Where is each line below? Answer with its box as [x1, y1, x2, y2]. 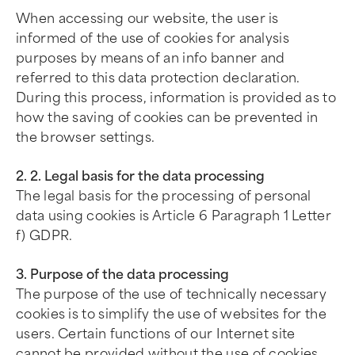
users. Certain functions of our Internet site [16, 326, 296, 342]
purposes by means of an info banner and [16, 51, 285, 66]
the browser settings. [16, 130, 155, 145]
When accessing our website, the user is [16, 11, 279, 26]
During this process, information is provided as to [16, 90, 336, 105]
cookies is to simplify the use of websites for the [16, 307, 326, 322]
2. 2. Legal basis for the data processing [16, 169, 265, 184]
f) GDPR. [16, 228, 73, 243]
